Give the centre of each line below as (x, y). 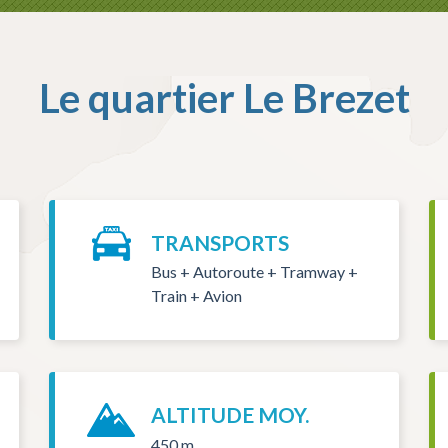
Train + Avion (196, 296)
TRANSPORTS (219, 243)
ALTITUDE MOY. (229, 415)
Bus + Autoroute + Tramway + (254, 272)
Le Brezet (326, 98)
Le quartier (140, 98)
